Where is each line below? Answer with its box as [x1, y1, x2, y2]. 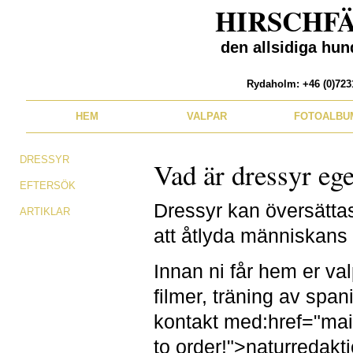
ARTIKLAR [20, 206, 70, 217]
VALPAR [186, 110, 227, 122]
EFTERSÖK [20, 180, 76, 191]
